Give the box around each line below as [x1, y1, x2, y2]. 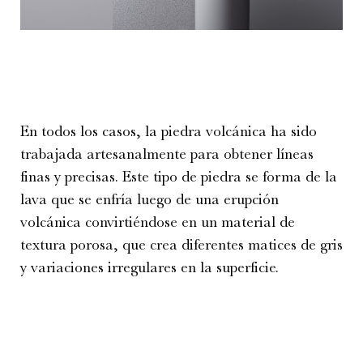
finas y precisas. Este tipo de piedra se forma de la [20, 167, 337, 186]
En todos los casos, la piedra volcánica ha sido [20, 122, 317, 140]
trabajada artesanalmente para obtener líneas [20, 144, 314, 163]
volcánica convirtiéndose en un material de [20, 212, 295, 231]
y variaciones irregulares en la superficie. [20, 258, 279, 276]
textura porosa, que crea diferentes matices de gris [20, 235, 343, 254]
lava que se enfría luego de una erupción [20, 190, 279, 208]
